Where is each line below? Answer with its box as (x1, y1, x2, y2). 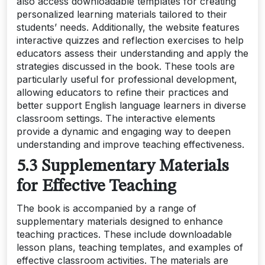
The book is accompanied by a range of (17, 202, 196, 215)
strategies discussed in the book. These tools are (17, 60, 235, 73)
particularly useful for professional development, (17, 73, 237, 86)
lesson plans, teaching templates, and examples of (17, 241, 243, 254)
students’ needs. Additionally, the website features (17, 21, 240, 34)
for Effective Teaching (17, 178, 176, 196)
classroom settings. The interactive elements (17, 112, 215, 125)
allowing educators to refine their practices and (17, 86, 228, 99)
